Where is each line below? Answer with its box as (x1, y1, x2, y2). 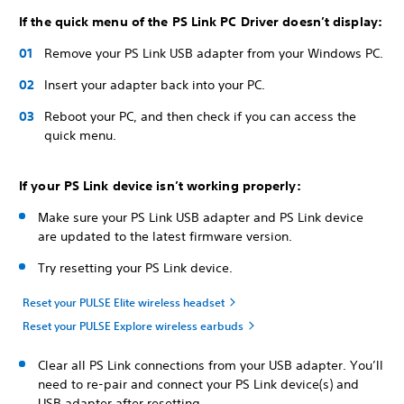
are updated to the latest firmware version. (38, 228, 296, 244)
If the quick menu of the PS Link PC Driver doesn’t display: (19, 14, 382, 30)
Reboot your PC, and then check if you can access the (44, 108, 356, 124)
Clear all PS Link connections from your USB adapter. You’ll (38, 357, 383, 373)
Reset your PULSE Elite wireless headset (23, 295, 225, 309)
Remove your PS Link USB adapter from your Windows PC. (44, 45, 383, 61)
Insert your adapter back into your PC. (44, 77, 265, 93)
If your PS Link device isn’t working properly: (19, 178, 301, 194)
